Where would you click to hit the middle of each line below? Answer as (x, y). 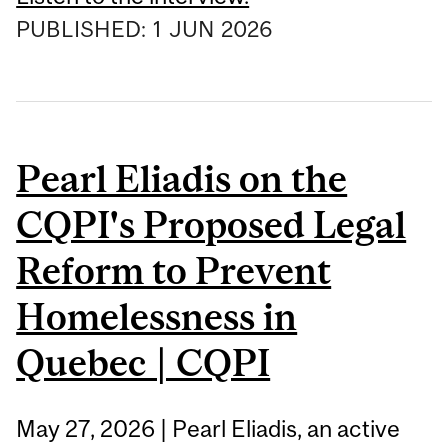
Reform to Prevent (174, 270)
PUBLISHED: (84, 28)
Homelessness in (157, 316)
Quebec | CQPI (143, 362)
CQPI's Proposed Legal (211, 224)
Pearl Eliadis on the (182, 178)
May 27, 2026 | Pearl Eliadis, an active (208, 429)
